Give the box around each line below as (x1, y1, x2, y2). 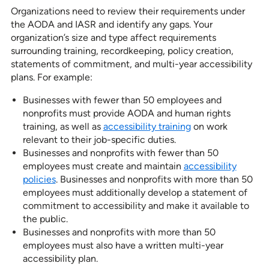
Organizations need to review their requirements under (10, 5, 245, 17)
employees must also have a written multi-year (22, 240, 223, 252)
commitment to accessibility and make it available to (22, 200, 249, 212)
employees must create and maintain (22, 160, 184, 172)
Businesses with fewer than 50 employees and (22, 94, 222, 106)
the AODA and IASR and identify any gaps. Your (10, 19, 213, 31)
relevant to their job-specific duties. (22, 134, 178, 146)
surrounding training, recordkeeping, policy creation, (10, 45, 234, 57)
